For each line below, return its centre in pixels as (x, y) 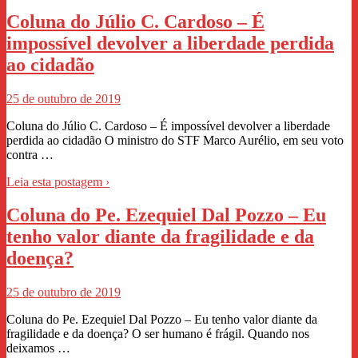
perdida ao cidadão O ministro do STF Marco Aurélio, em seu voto (175, 140)
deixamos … (38, 348)
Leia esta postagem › (58, 181)
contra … (30, 154)
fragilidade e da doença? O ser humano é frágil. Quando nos (158, 334)
